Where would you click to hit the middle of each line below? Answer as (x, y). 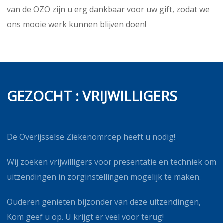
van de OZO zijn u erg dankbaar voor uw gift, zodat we (108, 9)
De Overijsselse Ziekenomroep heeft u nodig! (91, 137)
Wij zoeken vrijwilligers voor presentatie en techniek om (111, 162)
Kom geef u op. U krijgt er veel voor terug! (85, 216)
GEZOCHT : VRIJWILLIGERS (92, 95)
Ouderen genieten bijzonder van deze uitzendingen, (104, 201)
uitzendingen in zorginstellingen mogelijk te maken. (104, 176)
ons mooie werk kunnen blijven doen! (77, 24)
